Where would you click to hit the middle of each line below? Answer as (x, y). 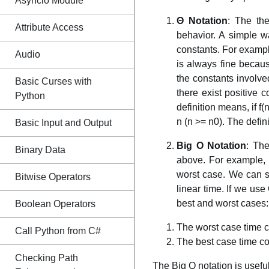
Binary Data (40, 150)
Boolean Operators (55, 204)
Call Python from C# (58, 231)
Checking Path (47, 258)
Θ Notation (202, 21)
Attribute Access (49, 27)
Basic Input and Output (63, 123)
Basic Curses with (53, 81)
